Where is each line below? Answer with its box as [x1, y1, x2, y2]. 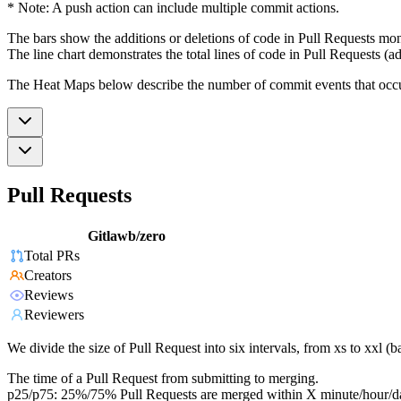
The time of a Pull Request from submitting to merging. [7, 371, 319, 387]
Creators [24, 268, 72, 284]
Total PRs [24, 248, 80, 264]
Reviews [24, 287, 73, 303]
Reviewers [24, 307, 84, 323]
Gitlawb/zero [88, 228, 166, 244]
